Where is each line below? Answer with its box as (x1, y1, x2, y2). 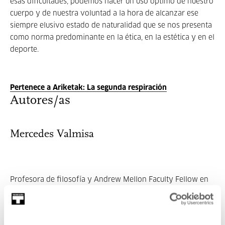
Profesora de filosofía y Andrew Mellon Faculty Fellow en (10, 176, 208, 183)
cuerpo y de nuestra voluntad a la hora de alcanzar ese (10, 10, 198, 17)
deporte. (10, 46, 39, 53)
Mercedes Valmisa (10, 129, 94, 140)
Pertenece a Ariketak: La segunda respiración (10, 84, 167, 91)
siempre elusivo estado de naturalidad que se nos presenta (10, 22, 212, 29)
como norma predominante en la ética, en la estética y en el (10, 34, 214, 41)
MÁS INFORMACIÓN (10, 209, 67, 215)
